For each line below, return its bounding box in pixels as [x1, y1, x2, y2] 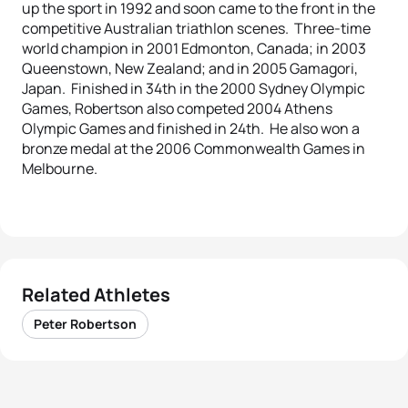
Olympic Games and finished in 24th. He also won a [22, 118, 360, 138]
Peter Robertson [34, 315, 137, 332]
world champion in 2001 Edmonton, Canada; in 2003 [22, 38, 366, 58]
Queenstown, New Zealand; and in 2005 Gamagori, [22, 58, 358, 78]
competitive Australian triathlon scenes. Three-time [22, 18, 371, 38]
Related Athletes [22, 282, 170, 307]
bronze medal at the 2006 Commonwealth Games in [22, 138, 365, 158]
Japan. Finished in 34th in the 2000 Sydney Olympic [22, 78, 365, 98]
